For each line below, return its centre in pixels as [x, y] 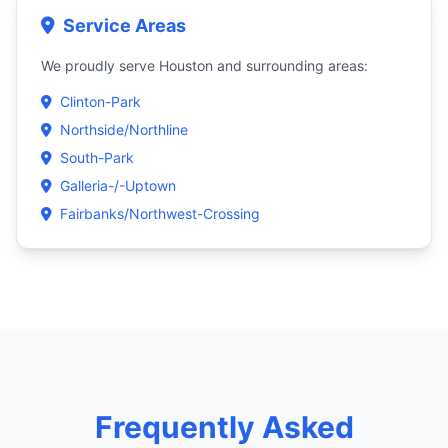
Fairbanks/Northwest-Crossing [160, 213]
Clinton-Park [100, 101]
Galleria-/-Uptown [118, 185]
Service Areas [124, 25]
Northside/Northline [124, 129]
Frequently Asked [224, 427]
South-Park [97, 157]
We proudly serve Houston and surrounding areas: [204, 65]
